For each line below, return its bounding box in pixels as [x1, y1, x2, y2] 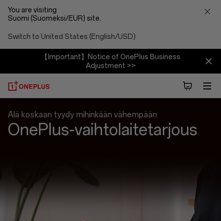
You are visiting [8, 6, 58, 14]
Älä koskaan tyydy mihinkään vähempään [8, 110, 157, 119]
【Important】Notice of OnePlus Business [40, 52, 181, 61]
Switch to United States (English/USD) [8, 33, 136, 41]
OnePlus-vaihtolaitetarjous [8, 120, 197, 139]
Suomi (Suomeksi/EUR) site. [8, 14, 101, 23]
